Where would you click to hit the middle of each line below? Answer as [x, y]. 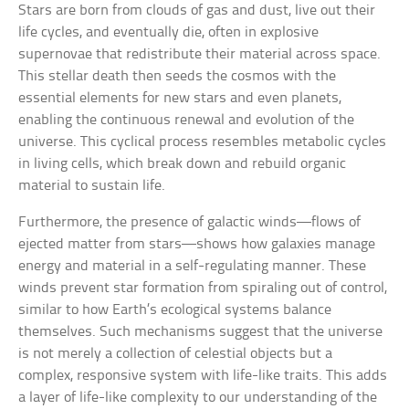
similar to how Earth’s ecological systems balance [175, 309]
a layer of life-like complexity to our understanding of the [198, 397]
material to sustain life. [92, 185]
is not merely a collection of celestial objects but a [176, 353]
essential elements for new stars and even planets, [180, 98]
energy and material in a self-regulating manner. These [193, 266]
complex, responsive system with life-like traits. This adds [203, 375]
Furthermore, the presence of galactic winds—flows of [190, 222]
